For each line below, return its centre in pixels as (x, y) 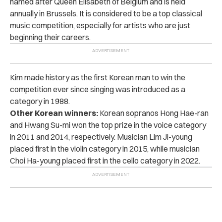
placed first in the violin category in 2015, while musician (105, 148)
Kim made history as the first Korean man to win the (98, 77)
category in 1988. (40, 101)
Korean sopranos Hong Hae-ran (153, 113)
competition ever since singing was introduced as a (98, 89)
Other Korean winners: (54, 113)
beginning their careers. (50, 37)
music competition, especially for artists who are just (100, 25)
